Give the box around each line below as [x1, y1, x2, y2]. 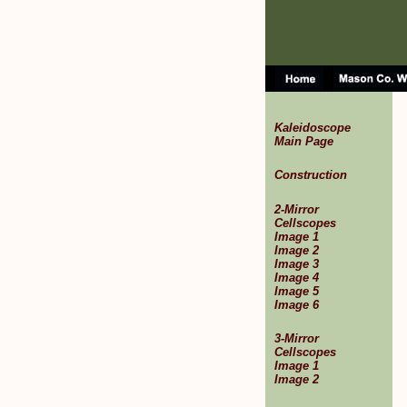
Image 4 [274, 270, 319, 284]
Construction [274, 168, 347, 183]
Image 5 [274, 283, 319, 298]
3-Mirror [274, 331, 319, 345]
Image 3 [274, 256, 319, 271]
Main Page [274, 134, 333, 149]
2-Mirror [274, 202, 319, 216]
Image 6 [274, 297, 319, 312]
